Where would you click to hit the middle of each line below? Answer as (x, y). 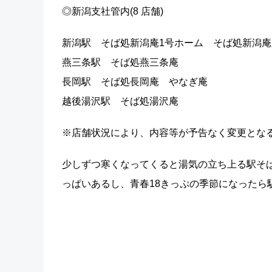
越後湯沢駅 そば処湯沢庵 (120, 101)
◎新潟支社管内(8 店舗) (113, 11)
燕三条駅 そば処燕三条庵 (120, 62)
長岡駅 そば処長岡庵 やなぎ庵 (135, 82)
